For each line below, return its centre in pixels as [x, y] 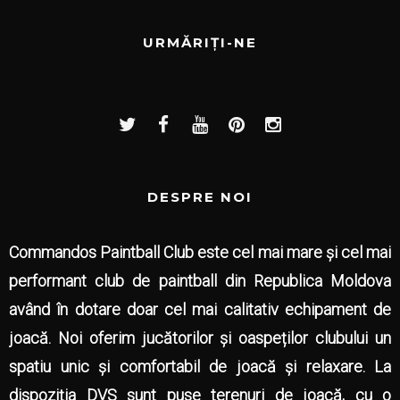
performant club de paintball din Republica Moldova [200, 281]
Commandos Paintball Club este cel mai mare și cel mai [200, 252]
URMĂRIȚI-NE [200, 42]
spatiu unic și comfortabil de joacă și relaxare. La [200, 367]
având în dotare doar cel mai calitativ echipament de [200, 309]
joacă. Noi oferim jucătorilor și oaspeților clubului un [200, 338]
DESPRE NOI [200, 197]
